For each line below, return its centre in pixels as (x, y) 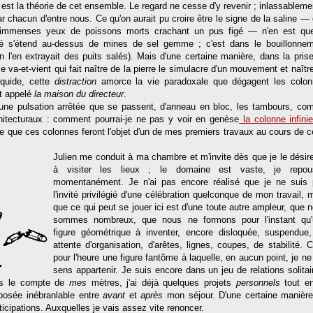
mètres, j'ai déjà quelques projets (159, 283)
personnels (256, 283)
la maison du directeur (79, 94)
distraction (78, 81)
